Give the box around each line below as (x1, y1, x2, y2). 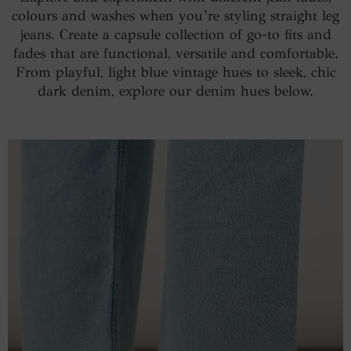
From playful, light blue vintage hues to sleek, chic (15, 63, 336, 81)
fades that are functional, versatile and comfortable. (13, 44, 338, 62)
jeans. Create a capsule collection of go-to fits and (20, 25, 331, 43)
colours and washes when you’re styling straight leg (12, 6, 339, 24)
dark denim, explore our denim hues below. (38, 81, 313, 100)
